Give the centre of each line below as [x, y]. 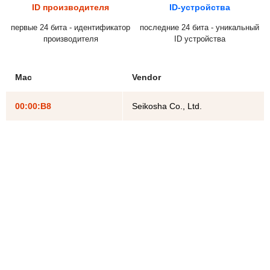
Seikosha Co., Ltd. [167, 106]
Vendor [146, 77]
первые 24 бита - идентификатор [71, 27]
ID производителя [71, 7]
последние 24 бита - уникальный [199, 27]
